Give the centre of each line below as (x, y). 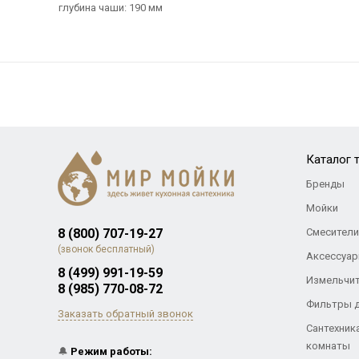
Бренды (325, 184)
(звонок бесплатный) (106, 249)
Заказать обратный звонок (125, 314)
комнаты (328, 346)
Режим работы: (111, 351)
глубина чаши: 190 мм (110, 8)
